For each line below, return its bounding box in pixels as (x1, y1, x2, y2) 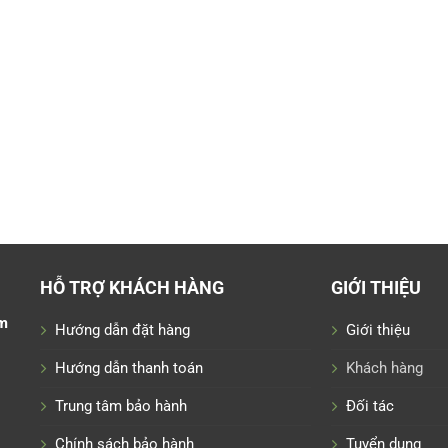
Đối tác (345, 396, 394, 415)
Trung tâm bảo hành (55, 396, 188, 415)
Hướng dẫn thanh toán (55, 358, 204, 377)
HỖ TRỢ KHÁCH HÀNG (40, 277, 225, 298)
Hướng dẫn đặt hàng (55, 320, 191, 339)
